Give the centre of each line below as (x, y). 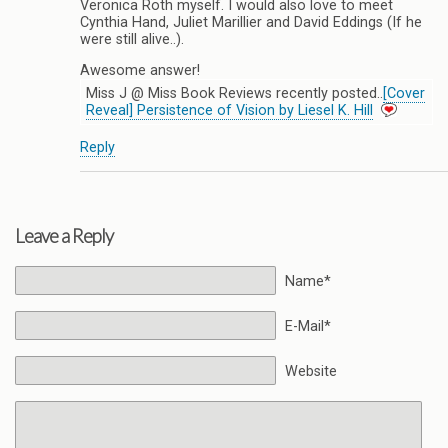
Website (310, 372)
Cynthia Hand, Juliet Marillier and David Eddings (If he (251, 22)
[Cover (404, 93)
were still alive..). (132, 39)
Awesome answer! (140, 70)
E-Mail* (307, 327)
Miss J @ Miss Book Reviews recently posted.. (234, 93)
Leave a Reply (64, 236)
